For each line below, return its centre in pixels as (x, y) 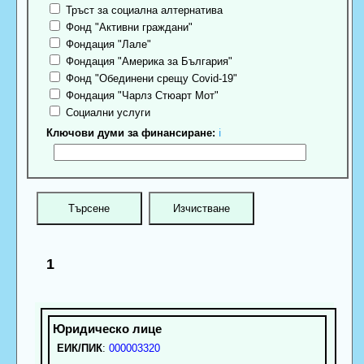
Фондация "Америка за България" (148, 62)
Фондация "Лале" (107, 45)
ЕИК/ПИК (79, 348)
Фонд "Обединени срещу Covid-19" (150, 79)
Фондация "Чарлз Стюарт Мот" (141, 96)
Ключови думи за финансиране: (131, 133)
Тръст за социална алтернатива (143, 11)
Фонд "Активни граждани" (128, 28)
